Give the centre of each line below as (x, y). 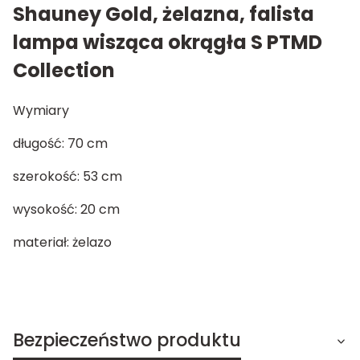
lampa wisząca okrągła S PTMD (168, 42)
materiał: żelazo (62, 242)
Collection (64, 70)
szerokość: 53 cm (67, 176)
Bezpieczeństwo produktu (127, 340)
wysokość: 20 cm (66, 209)
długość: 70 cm (60, 143)
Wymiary (41, 110)
